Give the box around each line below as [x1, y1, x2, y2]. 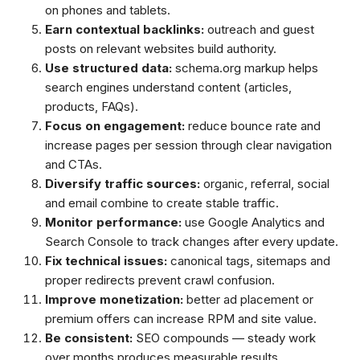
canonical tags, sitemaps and [167, 253, 330, 268]
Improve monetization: [45, 292, 183, 307]
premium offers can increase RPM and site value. [45, 311, 317, 326]
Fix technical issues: [45, 253, 167, 268]
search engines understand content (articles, [45, 80, 292, 95]
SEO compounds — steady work [133, 330, 316, 346]
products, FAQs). [45, 99, 138, 114]
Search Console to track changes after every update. [45, 234, 338, 249]
